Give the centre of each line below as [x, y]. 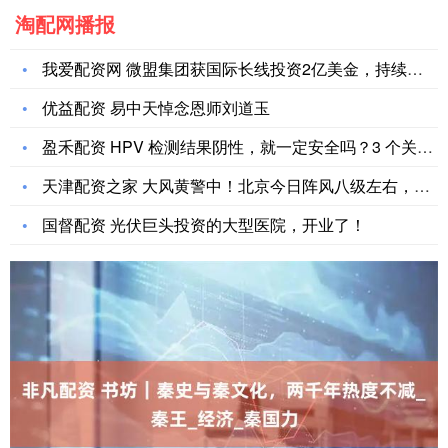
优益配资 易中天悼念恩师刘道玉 [156, 108]
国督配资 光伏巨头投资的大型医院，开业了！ [204, 225]
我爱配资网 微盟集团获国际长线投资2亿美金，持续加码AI [224, 69]
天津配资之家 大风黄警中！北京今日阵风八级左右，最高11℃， [228, 186]
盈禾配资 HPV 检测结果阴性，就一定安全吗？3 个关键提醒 [229, 147]
